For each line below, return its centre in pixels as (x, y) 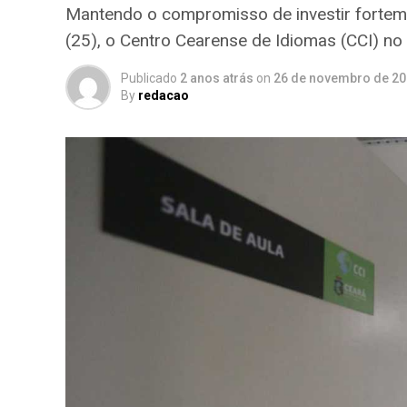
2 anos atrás (217, 78)
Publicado (149, 78)
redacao (164, 95)
